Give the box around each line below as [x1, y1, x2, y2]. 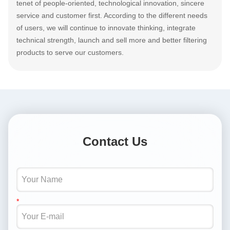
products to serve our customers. [16, 48, 124, 56]
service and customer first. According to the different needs [16, 11, 207, 20]
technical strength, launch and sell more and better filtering [16, 36, 207, 44]
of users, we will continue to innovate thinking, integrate [16, 24, 196, 32]
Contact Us [83, 135, 147, 148]
